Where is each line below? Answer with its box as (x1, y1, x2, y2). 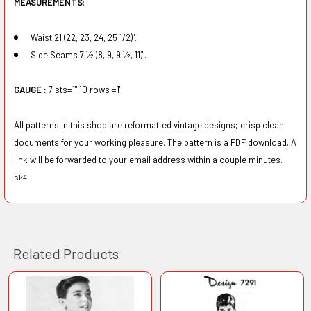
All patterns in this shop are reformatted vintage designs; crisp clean (13, 119, 284, 131)
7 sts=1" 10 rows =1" (48, 84, 121, 96)
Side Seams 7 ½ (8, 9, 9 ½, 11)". (30, 49, 146, 60)
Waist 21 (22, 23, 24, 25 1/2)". (30, 31, 137, 43)
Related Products (12, 244, 119, 262)
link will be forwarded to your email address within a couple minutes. (13, 153, 283, 165)
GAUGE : (13, 84, 49, 96)
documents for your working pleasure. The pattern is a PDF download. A (13, 136, 296, 148)
